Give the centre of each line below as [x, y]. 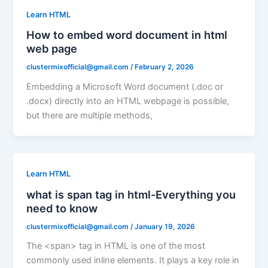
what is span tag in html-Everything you [131, 194]
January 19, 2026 [165, 226]
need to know [62, 208]
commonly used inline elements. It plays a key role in [133, 261]
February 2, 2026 [165, 67]
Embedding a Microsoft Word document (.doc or [125, 87]
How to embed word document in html [127, 35]
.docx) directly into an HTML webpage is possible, [128, 101]
